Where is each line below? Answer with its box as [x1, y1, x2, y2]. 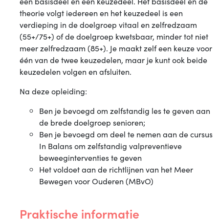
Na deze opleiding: [20, 86, 87, 96]
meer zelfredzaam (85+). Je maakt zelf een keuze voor [20, 43, 212, 53]
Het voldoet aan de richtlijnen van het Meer [39, 164, 193, 175]
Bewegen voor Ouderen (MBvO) [39, 175, 153, 186]
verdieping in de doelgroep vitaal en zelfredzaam [20, 19, 197, 30]
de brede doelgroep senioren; [39, 117, 145, 128]
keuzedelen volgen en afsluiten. [20, 66, 131, 77]
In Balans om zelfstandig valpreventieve [39, 140, 182, 151]
